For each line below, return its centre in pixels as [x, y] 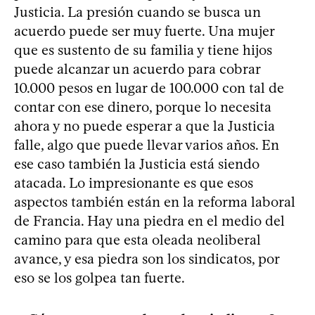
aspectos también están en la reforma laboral [155, 201]
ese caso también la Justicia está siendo [137, 163]
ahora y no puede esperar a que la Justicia [144, 126]
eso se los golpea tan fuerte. [99, 277]
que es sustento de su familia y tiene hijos [143, 50]
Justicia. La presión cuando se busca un [137, 12]
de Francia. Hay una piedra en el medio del [149, 220]
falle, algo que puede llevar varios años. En [147, 144]
